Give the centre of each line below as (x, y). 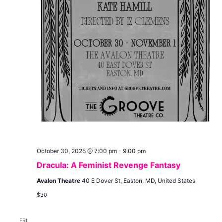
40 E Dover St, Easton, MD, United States (138, 180)
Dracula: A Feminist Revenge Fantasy (108, 165)
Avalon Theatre (59, 180)
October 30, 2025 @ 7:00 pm (77, 151)
